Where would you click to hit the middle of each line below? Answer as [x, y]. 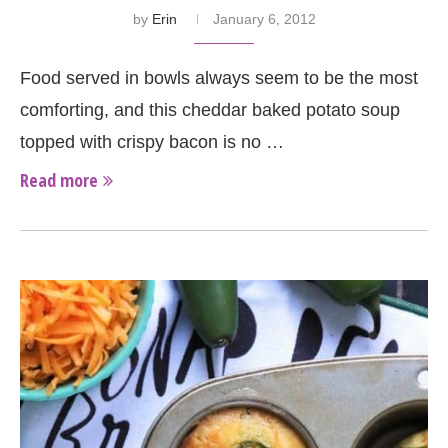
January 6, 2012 [264, 19]
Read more [59, 180]
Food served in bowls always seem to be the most [219, 78]
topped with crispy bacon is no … [152, 142]
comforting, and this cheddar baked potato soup [210, 110]
